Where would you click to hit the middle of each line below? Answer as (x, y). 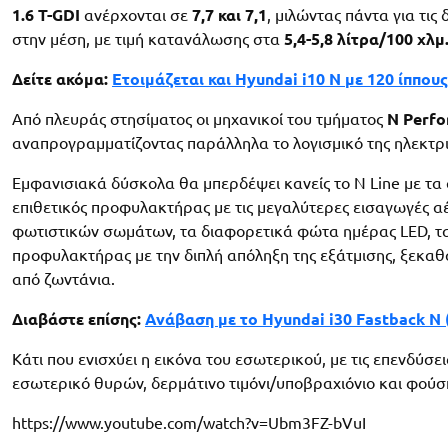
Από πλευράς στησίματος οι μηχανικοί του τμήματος (199, 119)
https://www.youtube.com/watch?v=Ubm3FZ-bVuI (189, 423)
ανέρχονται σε (136, 15)
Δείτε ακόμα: (62, 79)
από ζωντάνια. (63, 279)
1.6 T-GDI (46, 15)
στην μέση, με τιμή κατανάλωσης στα (148, 39)
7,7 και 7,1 (229, 15)
